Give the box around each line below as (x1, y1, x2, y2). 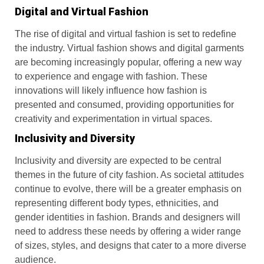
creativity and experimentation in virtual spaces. (15, 113, 212, 124)
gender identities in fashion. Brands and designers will (15, 212, 240, 222)
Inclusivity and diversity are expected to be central (15, 155, 222, 166)
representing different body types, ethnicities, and (15, 197, 219, 208)
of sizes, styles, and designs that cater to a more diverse (15, 240, 246, 250)
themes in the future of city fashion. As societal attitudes (15, 169, 244, 180)
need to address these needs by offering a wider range (15, 226, 241, 236)
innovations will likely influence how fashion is (15, 85, 207, 95)
